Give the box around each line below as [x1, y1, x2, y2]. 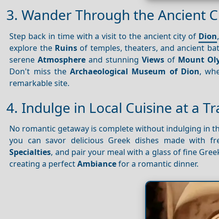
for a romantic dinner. [116, 158, 199, 170]
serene [9, 54, 38, 65]
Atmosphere [38, 54, 86, 65]
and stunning [86, 54, 142, 65]
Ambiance [77, 158, 117, 170]
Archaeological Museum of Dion [70, 66, 199, 77]
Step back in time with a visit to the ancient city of [9, 30, 199, 42]
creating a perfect [9, 158, 78, 170]
